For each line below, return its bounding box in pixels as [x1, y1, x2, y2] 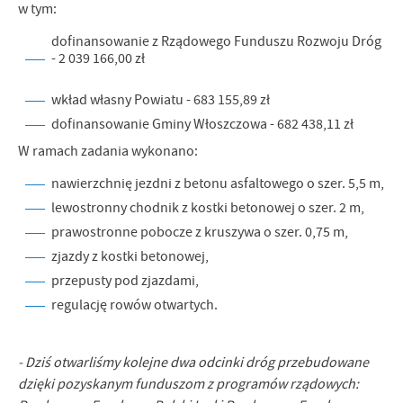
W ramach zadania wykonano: [18, 142, 198, 160]
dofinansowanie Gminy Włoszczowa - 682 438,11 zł [51, 115, 354, 133]
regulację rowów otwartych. [51, 296, 218, 314]
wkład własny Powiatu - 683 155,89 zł [51, 91, 270, 109]
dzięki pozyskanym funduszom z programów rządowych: [18, 375, 359, 393]
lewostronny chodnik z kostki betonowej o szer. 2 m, [51, 199, 364, 217]
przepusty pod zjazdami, [51, 272, 199, 290]
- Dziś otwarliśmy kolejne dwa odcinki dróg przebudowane [18, 354, 369, 372]
